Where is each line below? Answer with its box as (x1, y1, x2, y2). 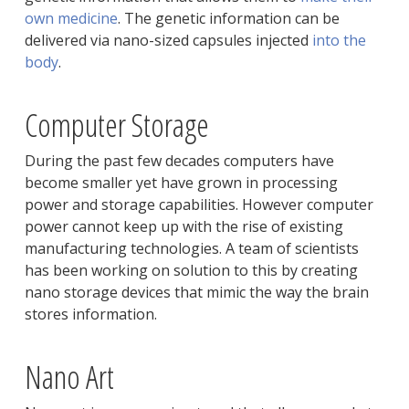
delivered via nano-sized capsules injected (24, 30, 312, 51)
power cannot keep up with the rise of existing (24, 216, 343, 237)
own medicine (24, 8, 118, 29)
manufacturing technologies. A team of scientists (24, 238, 359, 259)
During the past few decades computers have (24, 151, 334, 172)
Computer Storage (24, 103, 209, 147)
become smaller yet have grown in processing (24, 173, 338, 194)
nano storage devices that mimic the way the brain (24, 282, 369, 303)
